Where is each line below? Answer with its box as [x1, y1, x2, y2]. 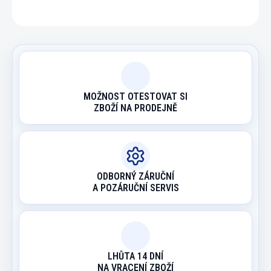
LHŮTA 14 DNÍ [108, 250, 163, 262]
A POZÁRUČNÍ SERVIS [92, 181, 179, 194]
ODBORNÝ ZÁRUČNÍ [97, 170, 174, 182]
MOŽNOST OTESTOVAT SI [83, 90, 188, 102]
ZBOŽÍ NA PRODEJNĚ [94, 102, 177, 114]
